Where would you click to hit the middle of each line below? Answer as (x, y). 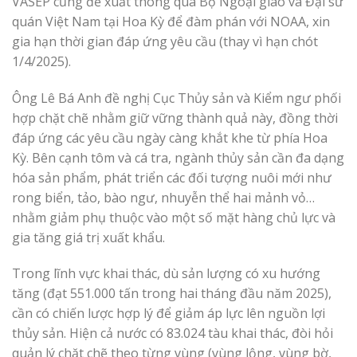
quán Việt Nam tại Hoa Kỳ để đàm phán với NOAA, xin (171, 21)
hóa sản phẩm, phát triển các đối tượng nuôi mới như (172, 177)
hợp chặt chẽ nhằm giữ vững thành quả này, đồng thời (175, 118)
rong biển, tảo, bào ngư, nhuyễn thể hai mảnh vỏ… (163, 197)
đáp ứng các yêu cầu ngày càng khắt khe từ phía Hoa (170, 137)
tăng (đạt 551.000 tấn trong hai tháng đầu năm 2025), (172, 294)
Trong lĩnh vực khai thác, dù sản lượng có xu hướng (166, 274)
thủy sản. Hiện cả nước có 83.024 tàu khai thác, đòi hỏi (173, 333)
